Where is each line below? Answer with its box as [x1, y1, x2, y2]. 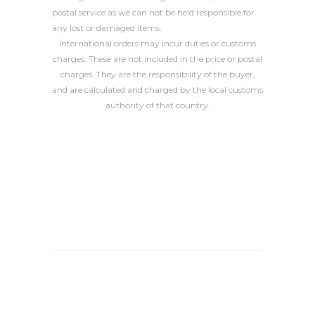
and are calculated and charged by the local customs [52, 84, 263, 95]
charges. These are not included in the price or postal [53, 53, 262, 64]
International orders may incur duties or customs [59, 38, 256, 49]
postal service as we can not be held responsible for [52, 7, 255, 18]
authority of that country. [105, 100, 210, 110]
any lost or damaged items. [52, 22, 162, 33]
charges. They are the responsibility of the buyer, [60, 69, 255, 79]
